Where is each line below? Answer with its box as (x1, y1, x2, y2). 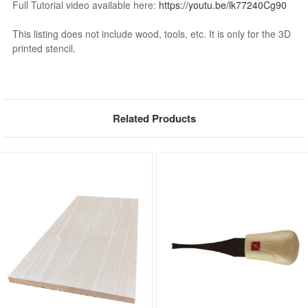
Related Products (112, 110, 196, 126)
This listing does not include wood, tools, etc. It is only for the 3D (12, 26, 291, 41)
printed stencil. (12, 41, 76, 55)
